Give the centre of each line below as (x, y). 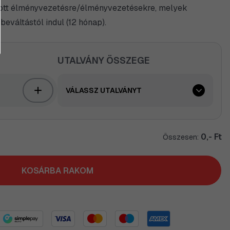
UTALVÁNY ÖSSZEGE (103, 60)
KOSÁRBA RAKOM (57, 170)
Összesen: (182, 137)
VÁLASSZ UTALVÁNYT (103, 90)
